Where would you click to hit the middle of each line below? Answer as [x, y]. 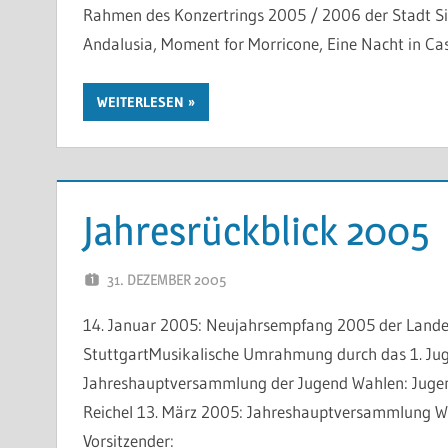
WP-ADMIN [305, 279]
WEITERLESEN [140, 102]
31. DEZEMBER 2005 [166, 279]
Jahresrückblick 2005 [256, 230]
